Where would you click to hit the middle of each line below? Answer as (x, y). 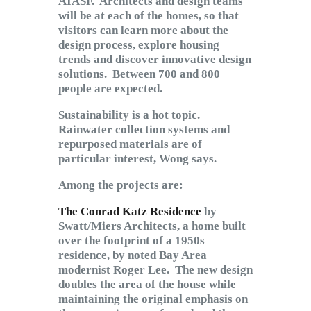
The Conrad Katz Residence (130, 212)
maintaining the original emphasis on (153, 299)
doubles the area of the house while (147, 285)
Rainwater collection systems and (144, 130)
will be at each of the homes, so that (149, 16)
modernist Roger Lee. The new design (155, 270)
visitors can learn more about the (143, 31)
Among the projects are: (121, 185)
